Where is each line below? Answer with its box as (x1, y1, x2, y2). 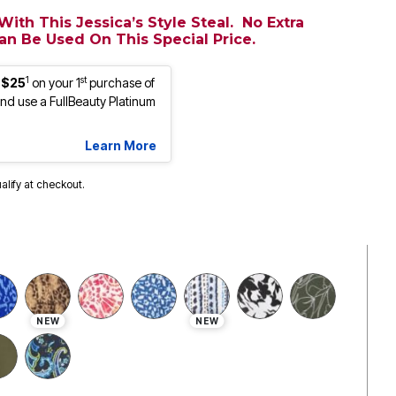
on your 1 (32, 75, 80, 91)
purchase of (87, 75, 155, 91)
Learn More (85, 138, 156, 154)
